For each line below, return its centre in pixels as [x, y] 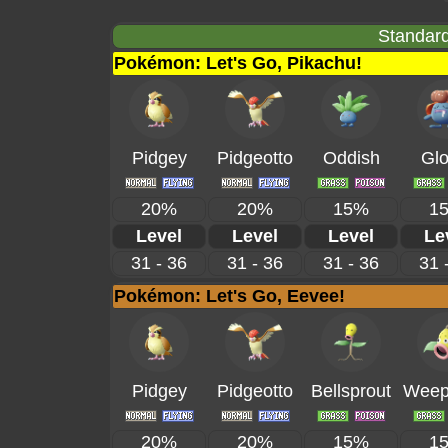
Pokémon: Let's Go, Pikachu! [238, 63]
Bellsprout [351, 391]
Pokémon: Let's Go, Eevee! [229, 296]
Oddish [351, 158]
